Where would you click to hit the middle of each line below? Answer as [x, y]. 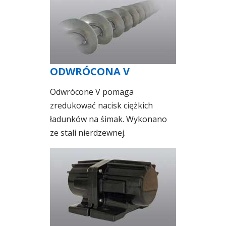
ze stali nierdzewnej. [88, 132]
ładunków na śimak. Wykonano [108, 119]
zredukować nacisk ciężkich [101, 105]
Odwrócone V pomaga [92, 92]
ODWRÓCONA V [90, 71]
